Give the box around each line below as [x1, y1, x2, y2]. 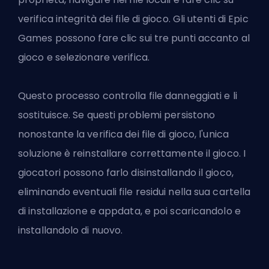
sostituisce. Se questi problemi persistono [18, 108, 216, 122]
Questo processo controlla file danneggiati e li [18, 89, 237, 103]
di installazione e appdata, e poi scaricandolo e [18, 204, 241, 219]
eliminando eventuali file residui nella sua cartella [18, 185, 251, 199]
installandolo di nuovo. [18, 223, 123, 238]
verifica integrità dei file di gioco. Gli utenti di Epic [18, 12, 249, 26]
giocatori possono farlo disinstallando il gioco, [18, 166, 234, 180]
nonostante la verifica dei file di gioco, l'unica [18, 127, 229, 142]
